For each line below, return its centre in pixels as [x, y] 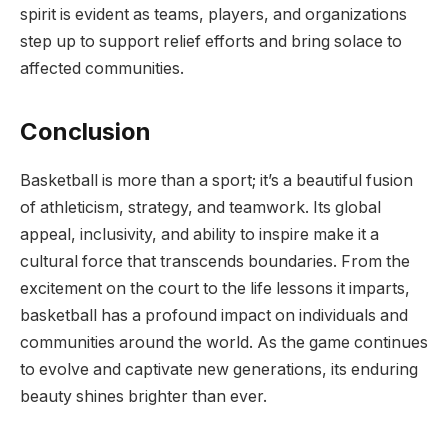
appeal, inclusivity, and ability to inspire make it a [199, 235]
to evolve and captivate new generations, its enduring [219, 370]
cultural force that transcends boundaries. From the [215, 262]
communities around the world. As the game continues [224, 343]
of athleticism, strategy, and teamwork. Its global [200, 208]
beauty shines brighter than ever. [143, 397]
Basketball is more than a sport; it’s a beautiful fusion [216, 181]
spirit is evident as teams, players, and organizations [213, 15]
